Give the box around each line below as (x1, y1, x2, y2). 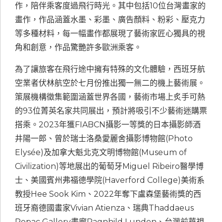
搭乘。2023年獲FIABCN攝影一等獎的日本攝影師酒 (15, 120, 201, 130)
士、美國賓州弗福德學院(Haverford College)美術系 (15, 175, 205, 185)
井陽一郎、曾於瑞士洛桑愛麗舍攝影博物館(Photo (15, 134, 193, 144)
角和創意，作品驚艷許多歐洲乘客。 (15, 43, 142, 53)
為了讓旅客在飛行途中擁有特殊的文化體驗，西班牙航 (15, 64, 205, 74)
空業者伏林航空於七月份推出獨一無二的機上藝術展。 (15, 78, 205, 88)
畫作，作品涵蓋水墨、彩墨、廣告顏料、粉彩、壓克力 (15, 15, 205, 25)
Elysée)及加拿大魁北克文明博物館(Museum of (15, 148, 187, 158)
